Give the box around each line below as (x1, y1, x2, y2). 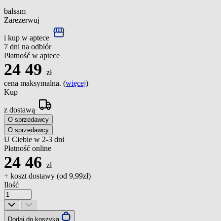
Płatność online (4, 144, 51, 152)
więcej (66, 78, 86, 87)
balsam (4, 6, 26, 15)
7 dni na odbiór (4, 42, 51, 51)
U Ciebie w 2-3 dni (4, 135, 64, 144)
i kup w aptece (4, 33, 51, 42)
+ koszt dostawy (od (4, 171, 69, 180)
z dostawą (4, 105, 37, 114)
